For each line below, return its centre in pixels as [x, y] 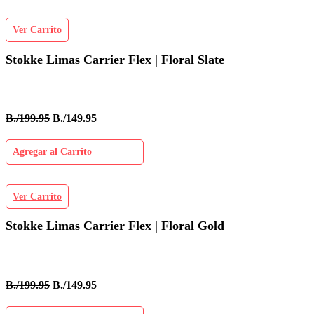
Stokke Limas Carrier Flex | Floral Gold [115, 226]
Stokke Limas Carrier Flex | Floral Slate [115, 59]
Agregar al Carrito [52, 152]
